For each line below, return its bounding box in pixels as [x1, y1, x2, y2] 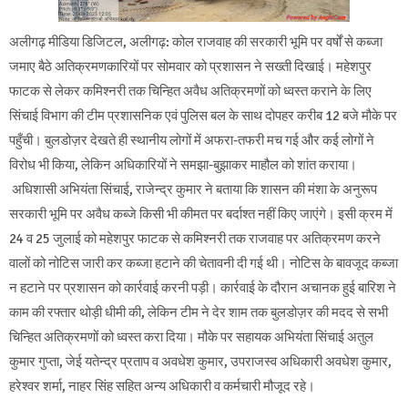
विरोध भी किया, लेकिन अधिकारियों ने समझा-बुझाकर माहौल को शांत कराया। [9, 156, 357, 173]
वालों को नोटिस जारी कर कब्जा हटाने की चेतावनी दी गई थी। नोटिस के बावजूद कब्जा [9, 254, 398, 271]
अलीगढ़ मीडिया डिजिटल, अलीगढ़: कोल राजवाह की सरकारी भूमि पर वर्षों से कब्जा [9, 33, 382, 50]
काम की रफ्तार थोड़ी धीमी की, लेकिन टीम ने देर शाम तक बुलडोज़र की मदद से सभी [9, 303, 388, 321]
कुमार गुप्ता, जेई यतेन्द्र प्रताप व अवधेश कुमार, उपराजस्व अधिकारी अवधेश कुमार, [9, 352, 392, 370]
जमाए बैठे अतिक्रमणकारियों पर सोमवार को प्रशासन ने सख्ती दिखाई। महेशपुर [9, 57, 372, 75]
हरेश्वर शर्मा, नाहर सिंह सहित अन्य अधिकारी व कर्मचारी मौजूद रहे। [9, 377, 315, 394]
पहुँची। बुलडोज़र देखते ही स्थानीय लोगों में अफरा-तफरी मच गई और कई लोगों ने [9, 131, 374, 148]
